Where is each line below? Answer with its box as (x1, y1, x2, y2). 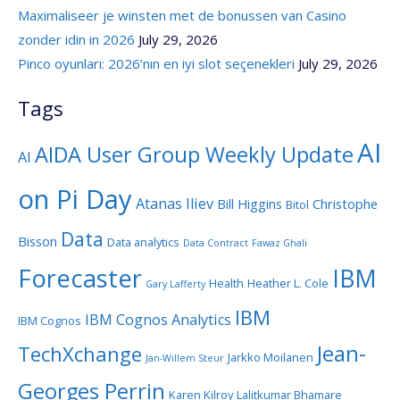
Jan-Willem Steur (146, 351, 224, 364)
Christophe (312, 194, 378, 212)
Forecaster (18, 261, 142, 295)
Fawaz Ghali (252, 236, 307, 249)
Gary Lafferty (146, 277, 205, 290)
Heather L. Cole (247, 274, 329, 291)
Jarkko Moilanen (228, 348, 313, 365)
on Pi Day (18, 180, 132, 217)
